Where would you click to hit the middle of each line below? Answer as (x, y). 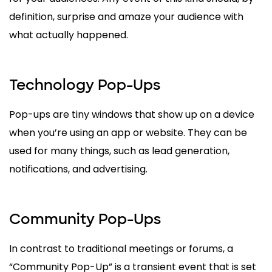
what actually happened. (69, 35)
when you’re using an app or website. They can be (128, 133)
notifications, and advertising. (78, 169)
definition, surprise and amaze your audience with (126, 17)
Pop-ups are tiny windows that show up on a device (132, 115)
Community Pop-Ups (85, 219)
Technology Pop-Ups (85, 85)
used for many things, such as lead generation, (119, 151)
